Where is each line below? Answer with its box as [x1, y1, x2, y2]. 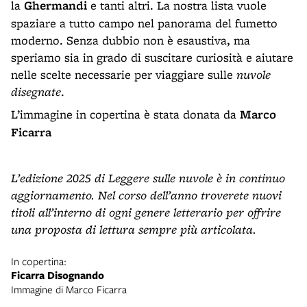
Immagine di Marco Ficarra [11, 282, 127, 296]
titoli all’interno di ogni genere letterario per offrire [11, 204, 281, 220]
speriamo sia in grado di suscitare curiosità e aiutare [11, 49, 293, 65]
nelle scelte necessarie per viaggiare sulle [11, 66, 236, 82]
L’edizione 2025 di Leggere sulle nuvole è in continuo [11, 170, 285, 186]
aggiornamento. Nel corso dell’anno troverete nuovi [11, 187, 282, 203]
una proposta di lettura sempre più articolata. [11, 221, 256, 237]
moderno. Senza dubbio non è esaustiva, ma [11, 32, 250, 48]
